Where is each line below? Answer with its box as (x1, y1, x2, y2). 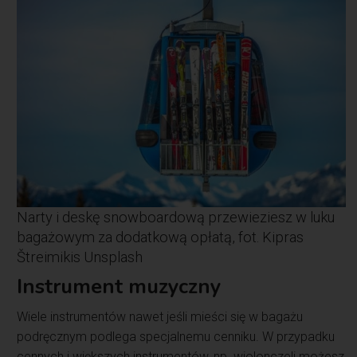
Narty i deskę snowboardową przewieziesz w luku (17, 209, 335, 226)
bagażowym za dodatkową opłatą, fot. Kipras (17, 229, 304, 246)
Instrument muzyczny (17, 273, 222, 301)
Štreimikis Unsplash (17, 249, 143, 266)
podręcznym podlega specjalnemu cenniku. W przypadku (17, 329, 335, 345)
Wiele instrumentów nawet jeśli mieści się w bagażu (17, 309, 304, 325)
